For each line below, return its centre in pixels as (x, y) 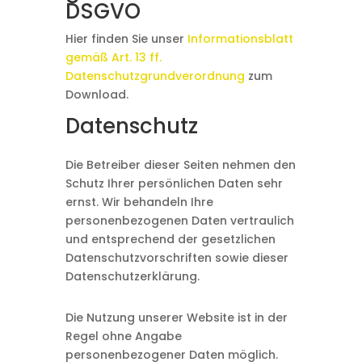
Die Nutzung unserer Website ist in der (176, 318)
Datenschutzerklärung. (132, 276)
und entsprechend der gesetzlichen (170, 239)
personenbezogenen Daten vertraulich (179, 221)
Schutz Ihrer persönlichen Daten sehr (174, 183)
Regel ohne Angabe (123, 336)
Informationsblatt (240, 39)
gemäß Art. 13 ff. (113, 57)
